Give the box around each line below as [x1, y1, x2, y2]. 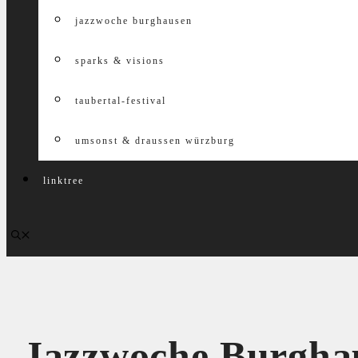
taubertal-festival [75, 95, 166, 106]
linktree [43, 175, 84, 186]
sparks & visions [75, 55, 165, 66]
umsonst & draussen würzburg [75, 135, 235, 146]
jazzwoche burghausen [75, 15, 193, 26]
